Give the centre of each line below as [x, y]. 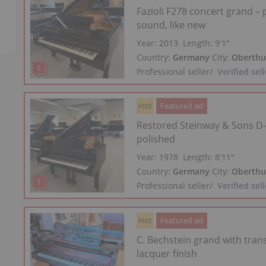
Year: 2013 [158, 43]
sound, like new [171, 25]
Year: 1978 [158, 157]
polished [156, 139]
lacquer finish [167, 254]
